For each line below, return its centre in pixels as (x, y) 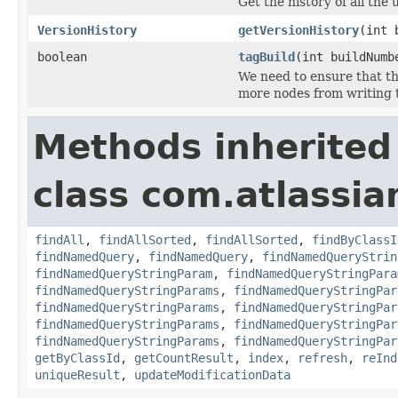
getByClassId (77, 358)
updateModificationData (212, 374)
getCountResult (184, 358)
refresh (322, 358)
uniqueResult (77, 374)
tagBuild (267, 56)
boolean (62, 56)
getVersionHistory (298, 30)
